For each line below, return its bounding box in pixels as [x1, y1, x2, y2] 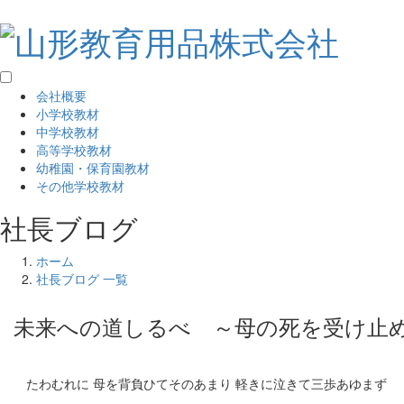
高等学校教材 [36, 141, 112, 160]
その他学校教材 [36, 177, 124, 196]
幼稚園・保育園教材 [36, 159, 150, 178]
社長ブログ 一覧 [36, 270, 128, 289]
